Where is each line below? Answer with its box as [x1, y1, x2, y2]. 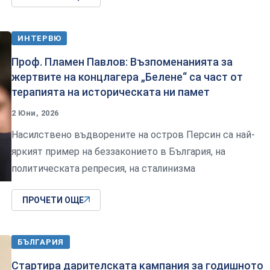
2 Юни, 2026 [11, 108, 59, 118]
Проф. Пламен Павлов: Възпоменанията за [11, 55, 233, 68]
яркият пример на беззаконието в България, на [11, 145, 225, 157]
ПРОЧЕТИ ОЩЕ [22, 195, 84, 205]
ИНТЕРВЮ [17, 33, 61, 43]
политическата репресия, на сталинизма [11, 162, 195, 174]
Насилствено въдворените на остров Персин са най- [11, 128, 255, 140]
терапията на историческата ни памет [11, 85, 210, 98]
